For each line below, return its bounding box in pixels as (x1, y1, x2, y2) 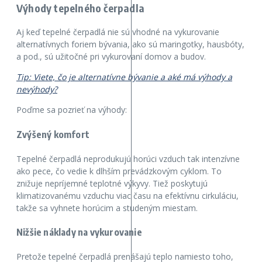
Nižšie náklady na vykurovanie (16, 226, 142, 239)
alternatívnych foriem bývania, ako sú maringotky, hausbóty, (16, 39, 244, 50)
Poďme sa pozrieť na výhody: (16, 104, 127, 116)
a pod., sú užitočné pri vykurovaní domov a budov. (16, 51, 206, 63)
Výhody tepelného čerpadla (16, 1, 144, 15)
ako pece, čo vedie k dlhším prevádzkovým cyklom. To (16, 165, 222, 177)
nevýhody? (16, 84, 57, 95)
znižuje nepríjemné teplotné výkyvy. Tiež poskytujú (16, 177, 208, 189)
